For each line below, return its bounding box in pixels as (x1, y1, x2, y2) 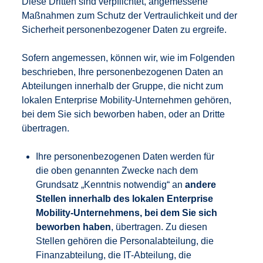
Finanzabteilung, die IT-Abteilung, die (36, 250, 192, 260)
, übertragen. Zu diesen (111, 222, 208, 232)
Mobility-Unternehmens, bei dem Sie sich (36, 208, 218, 218)
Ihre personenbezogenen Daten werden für (36, 151, 215, 161)
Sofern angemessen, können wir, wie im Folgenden (22, 53, 235, 63)
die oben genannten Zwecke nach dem (36, 166, 198, 176)
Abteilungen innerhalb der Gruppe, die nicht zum (22, 81, 224, 91)
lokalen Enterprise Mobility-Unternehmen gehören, (22, 95, 232, 105)
